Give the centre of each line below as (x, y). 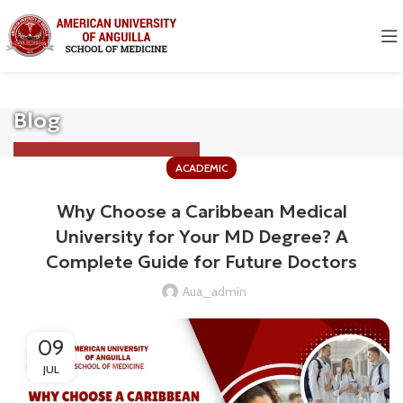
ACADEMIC (201, 168)
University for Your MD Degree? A (201, 237)
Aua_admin (214, 291)
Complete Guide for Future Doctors (201, 262)
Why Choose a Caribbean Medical (201, 211)
